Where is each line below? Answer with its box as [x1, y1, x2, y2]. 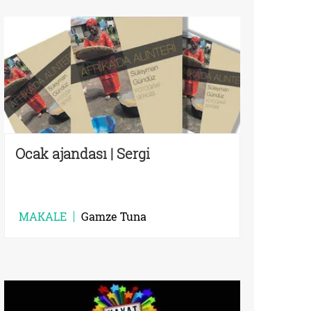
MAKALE [19, 208, 67, 224]
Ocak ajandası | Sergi [15, 144, 150, 162]
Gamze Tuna [81, 208, 146, 224]
